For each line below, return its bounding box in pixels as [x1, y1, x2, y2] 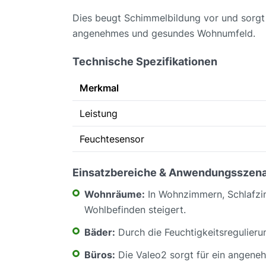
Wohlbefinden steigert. [84, 204, 186, 216]
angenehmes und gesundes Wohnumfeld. [72, 27, 255, 40]
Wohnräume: [84, 188, 145, 201]
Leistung [80, 107, 118, 120]
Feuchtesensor [80, 133, 144, 145]
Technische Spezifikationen [72, 55, 217, 68]
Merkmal [80, 82, 119, 94]
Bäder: [84, 226, 115, 239]
